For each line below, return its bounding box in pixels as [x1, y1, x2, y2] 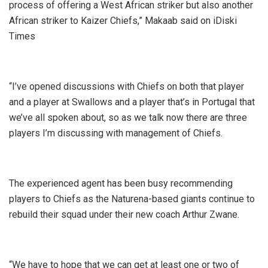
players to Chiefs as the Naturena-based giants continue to [9, 193, 255, 205]
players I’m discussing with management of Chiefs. [9, 127, 223, 139]
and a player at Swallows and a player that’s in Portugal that [9, 96, 255, 108]
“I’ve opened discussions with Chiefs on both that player [9, 80, 244, 92]
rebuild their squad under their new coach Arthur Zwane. [9, 208, 239, 220]
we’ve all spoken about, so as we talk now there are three [9, 111, 247, 123]
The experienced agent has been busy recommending [9, 177, 233, 189]
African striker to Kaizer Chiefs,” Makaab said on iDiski [9, 14, 237, 26]
